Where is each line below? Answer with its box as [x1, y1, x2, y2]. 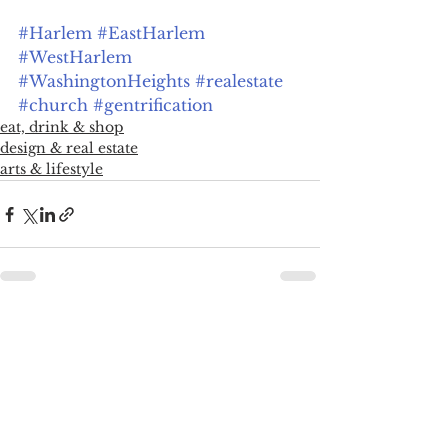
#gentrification [93, 95, 213, 116]
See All [271, 318, 320, 337]
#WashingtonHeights [18, 71, 190, 92]
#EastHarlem [97, 23, 205, 44]
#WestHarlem [18, 47, 132, 68]
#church [18, 95, 88, 116]
